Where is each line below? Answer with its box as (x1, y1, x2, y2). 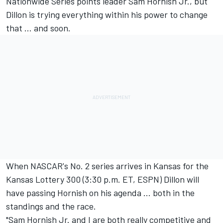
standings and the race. (6, 201, 96, 212)
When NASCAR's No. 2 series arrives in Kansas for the (6, 160, 209, 172)
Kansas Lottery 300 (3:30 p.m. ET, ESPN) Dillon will (6, 174, 199, 185)
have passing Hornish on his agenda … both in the (6, 187, 195, 199)
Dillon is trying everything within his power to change (6, 9, 208, 20)
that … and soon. (6, 22, 71, 34)
